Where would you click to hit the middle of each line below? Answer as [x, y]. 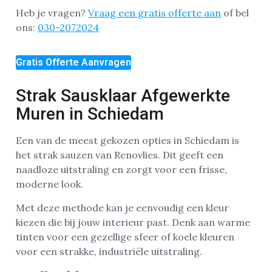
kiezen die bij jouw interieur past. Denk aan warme [133, 222]
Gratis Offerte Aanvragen [73, 63]
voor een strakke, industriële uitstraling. [109, 251]
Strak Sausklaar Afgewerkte [123, 96]
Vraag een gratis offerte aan [155, 12]
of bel [235, 12]
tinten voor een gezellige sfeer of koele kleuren [125, 236]
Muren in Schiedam [90, 114]
